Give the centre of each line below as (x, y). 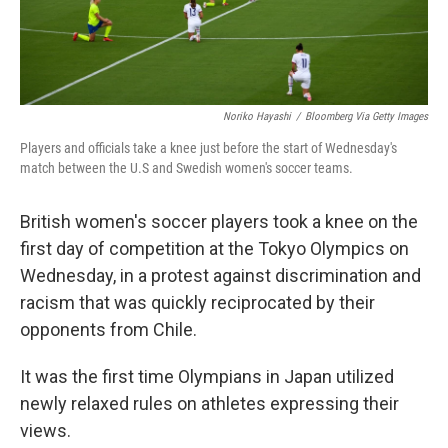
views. (45, 431)
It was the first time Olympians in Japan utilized (207, 377)
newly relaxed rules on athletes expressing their (209, 404)
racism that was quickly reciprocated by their (197, 303)
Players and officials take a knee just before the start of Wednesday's (208, 148)
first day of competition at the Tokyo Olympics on (214, 249)
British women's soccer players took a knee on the (219, 222)
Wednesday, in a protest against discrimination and (220, 276)
